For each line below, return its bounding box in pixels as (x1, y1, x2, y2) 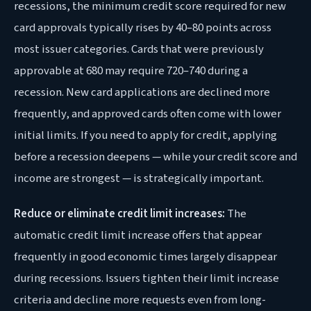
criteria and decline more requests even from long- (14, 291, 266, 308)
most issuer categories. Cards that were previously (14, 40, 264, 58)
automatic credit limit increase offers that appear (14, 226, 262, 244)
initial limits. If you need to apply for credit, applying (14, 126, 277, 144)
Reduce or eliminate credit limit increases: (14, 205, 225, 222)
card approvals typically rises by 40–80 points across (14, 19, 271, 36)
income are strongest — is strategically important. (14, 169, 264, 187)
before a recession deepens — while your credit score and (14, 148, 297, 165)
